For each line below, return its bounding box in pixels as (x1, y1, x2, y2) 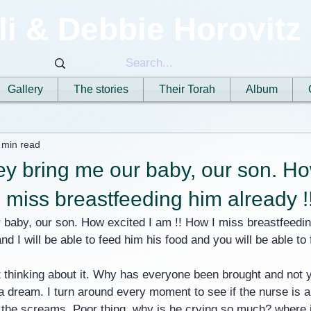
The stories (73, 83, 128, 95)
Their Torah (158, 83, 215, 95)
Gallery (8, 83, 43, 95)
